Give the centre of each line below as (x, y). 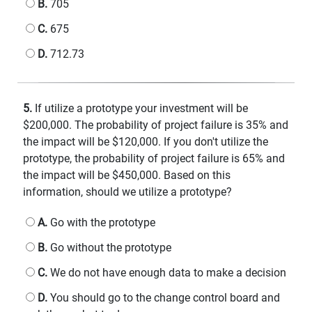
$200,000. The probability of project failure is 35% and (156, 125)
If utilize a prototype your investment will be (140, 108)
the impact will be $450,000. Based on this (127, 175)
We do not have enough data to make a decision (167, 272)
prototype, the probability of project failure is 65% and (154, 158)
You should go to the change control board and (164, 297)
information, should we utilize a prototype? (127, 192)
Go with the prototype (101, 222)
